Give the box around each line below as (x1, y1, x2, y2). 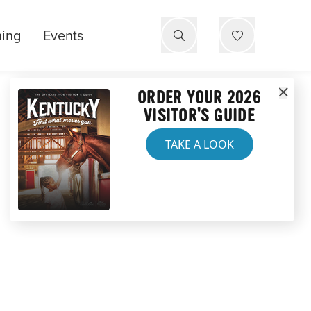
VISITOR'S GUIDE (144, 106, 255, 126)
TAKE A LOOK (165, 137, 234, 152)
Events (43, 24, 83, 46)
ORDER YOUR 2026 (137, 88, 261, 108)
